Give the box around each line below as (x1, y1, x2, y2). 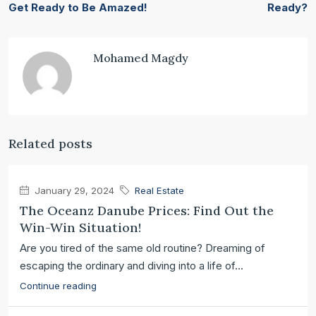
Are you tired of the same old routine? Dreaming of (20, 241, 265, 255)
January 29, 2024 (32, 185, 114, 196)
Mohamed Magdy (93, 51, 188, 65)
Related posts (8, 135, 92, 152)
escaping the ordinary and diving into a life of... (20, 259, 243, 272)
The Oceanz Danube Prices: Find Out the (20, 202, 274, 219)
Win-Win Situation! (20, 219, 141, 236)
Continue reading (20, 280, 97, 291)
